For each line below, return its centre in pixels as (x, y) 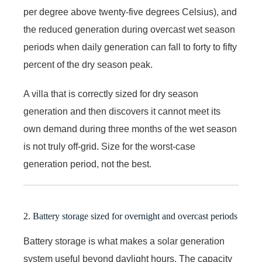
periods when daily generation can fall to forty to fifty (130, 47)
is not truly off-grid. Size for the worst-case (109, 146)
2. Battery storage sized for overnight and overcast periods (130, 216)
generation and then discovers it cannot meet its (122, 111)
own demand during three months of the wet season (130, 129)
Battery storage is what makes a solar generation (124, 241)
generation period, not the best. (87, 164)
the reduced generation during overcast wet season (129, 29)
